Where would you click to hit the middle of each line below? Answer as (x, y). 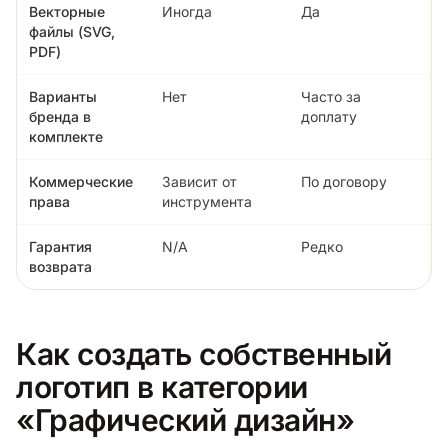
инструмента (207, 201)
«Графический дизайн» (185, 419)
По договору (344, 181)
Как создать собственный (204, 353)
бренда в (60, 116)
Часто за (331, 96)
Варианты (63, 96)
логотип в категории (162, 386)
